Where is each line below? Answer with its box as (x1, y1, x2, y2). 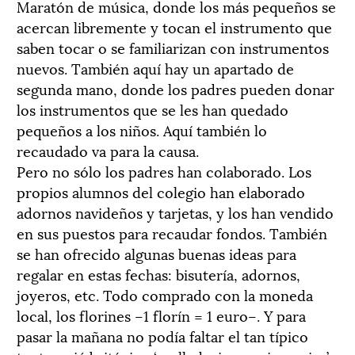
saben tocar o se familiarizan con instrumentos (17, 36, 329, 58)
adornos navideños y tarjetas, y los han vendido (17, 200, 334, 223)
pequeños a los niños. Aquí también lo (17, 118, 267, 140)
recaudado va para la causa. (17, 139, 199, 161)
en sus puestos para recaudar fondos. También (17, 221, 327, 243)
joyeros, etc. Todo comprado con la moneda (17, 283, 313, 305)
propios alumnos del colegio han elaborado (17, 180, 305, 202)
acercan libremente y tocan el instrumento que (17, 15, 332, 37)
